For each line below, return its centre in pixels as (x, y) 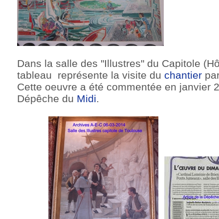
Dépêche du (47, 99)
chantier (183, 75)
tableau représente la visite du (91, 75)
